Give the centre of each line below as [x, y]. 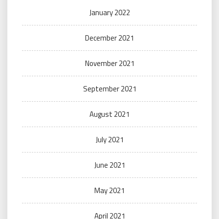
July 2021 [109, 140]
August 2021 [109, 114]
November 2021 [109, 64]
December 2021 [109, 38]
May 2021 [109, 191]
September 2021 [109, 89]
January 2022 [109, 13]
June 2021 [109, 165]
